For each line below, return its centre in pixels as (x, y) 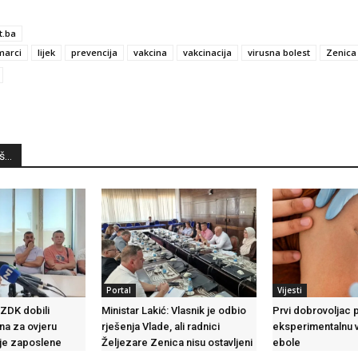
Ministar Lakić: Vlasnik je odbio (173, 311)
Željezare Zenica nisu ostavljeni (177, 343)
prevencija (94, 53)
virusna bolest (279, 53)
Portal (118, 290)
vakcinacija (207, 53)
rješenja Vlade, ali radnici (160, 327)
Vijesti (290, 290)
